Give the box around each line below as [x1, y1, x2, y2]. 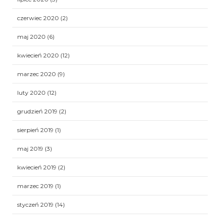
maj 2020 [17, 32, 46, 40]
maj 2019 [17, 144, 43, 152]
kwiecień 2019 [17, 163, 56, 171]
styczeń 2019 [17, 200, 54, 208]
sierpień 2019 [17, 126, 54, 134]
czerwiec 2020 [17, 14, 59, 22]
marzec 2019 [17, 182, 54, 190]
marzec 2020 [17, 70, 56, 78]
